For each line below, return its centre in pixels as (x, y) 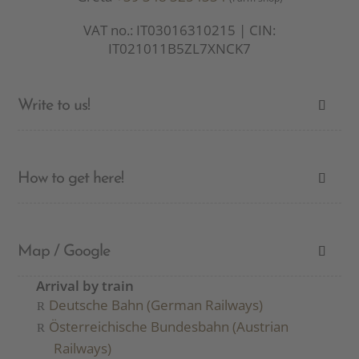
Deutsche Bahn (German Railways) (155, 305)
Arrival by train (85, 286)
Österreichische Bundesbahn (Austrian (168, 327)
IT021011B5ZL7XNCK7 (179, 48)
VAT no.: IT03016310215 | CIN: (179, 30)
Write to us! (54, 106)
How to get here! (71, 179)
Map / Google (64, 252)
